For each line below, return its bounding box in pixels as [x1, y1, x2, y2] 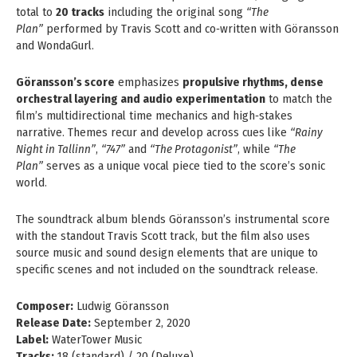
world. [16, 175, 47, 190]
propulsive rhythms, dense [182, 74, 324, 89]
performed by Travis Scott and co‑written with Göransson [43, 21, 339, 36]
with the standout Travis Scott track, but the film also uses [16, 228, 310, 243]
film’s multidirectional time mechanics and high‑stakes [16, 108, 292, 123]
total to [16, 4, 56, 19]
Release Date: [16, 315, 91, 330]
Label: [16, 331, 49, 347]
